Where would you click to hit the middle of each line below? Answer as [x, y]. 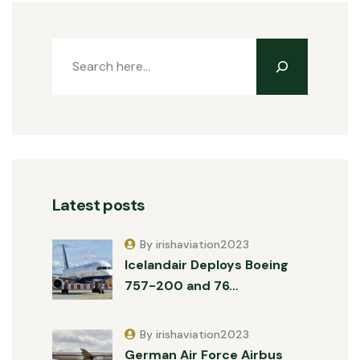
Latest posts [99, 205]
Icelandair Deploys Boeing [207, 264]
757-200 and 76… [181, 285]
